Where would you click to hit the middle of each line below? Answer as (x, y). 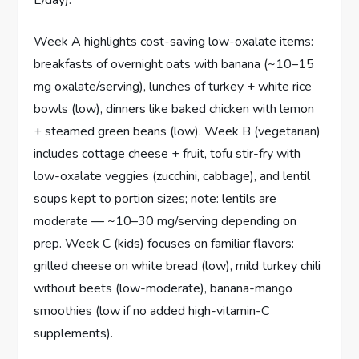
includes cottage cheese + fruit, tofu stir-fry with (167, 153)
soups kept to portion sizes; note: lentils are (155, 198)
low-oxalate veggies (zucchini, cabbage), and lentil (172, 176)
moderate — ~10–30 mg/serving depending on (165, 221)
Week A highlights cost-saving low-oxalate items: (174, 41)
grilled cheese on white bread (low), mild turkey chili (177, 266)
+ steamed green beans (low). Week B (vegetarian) (177, 131)
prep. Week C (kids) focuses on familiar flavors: (164, 243)
